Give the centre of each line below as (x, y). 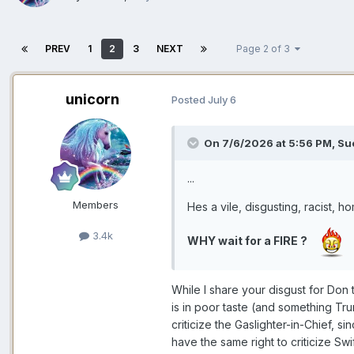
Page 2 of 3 (265, 48)
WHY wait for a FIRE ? (252, 241)
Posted (190, 100)
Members (96, 204)
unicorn (92, 99)
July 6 (222, 100)
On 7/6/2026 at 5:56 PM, (271, 143)
